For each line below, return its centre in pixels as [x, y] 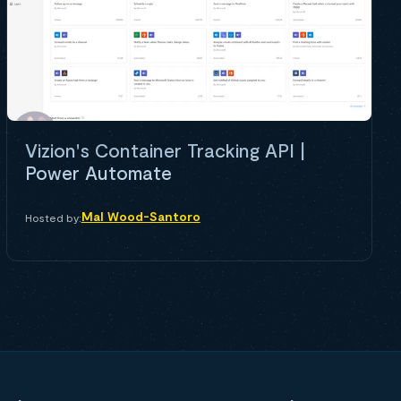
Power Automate [98, 172]
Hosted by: [53, 217]
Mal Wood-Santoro [141, 216]
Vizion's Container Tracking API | [165, 149]
